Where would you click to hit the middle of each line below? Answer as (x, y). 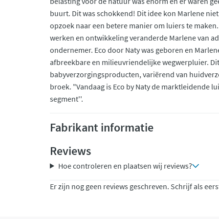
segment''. (66, 99)
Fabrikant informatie (102, 127)
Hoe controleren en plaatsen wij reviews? (125, 166)
